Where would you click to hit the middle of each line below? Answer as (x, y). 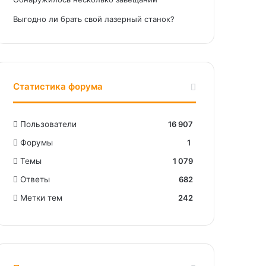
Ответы (35, 179)
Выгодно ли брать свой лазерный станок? (94, 19)
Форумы (37, 142)
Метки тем (42, 197)
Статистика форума (58, 86)
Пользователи (49, 124)
